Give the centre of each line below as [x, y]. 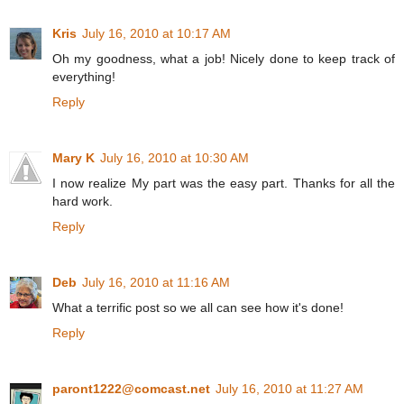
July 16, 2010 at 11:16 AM [156, 283]
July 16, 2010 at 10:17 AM [156, 34]
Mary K [73, 158]
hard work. [83, 202]
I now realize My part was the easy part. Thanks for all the [224, 184]
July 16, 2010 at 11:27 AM [289, 389]
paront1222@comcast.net [131, 389]
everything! [84, 77]
